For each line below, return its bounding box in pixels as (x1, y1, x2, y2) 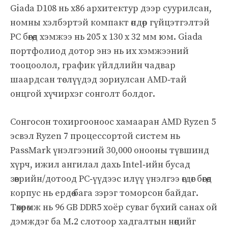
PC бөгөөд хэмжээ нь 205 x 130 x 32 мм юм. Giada (10, 31, 203, 43)
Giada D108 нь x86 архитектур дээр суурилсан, (10, 2, 212, 14)
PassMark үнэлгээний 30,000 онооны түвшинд (10, 144, 209, 156)
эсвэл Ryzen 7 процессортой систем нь (10, 130, 180, 142)
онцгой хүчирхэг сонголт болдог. (10, 88, 155, 100)
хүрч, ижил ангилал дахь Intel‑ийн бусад (10, 158, 190, 170)
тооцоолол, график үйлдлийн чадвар (10, 59, 176, 71)
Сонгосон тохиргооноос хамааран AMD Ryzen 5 (10, 116, 216, 128)
